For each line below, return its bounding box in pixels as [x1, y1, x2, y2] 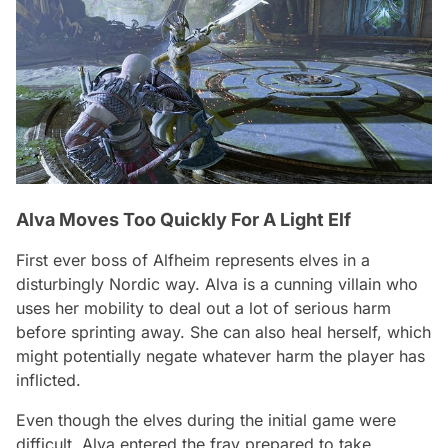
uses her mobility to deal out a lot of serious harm [16, 297, 391, 318]
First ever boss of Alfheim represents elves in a [16, 249, 370, 270]
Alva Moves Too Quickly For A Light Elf [16, 208, 351, 230]
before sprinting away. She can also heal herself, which [16, 321, 431, 342]
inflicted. [16, 369, 81, 390]
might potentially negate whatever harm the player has [16, 345, 425, 366]
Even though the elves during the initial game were [16, 409, 396, 430]
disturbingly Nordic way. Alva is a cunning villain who [16, 273, 418, 294]
